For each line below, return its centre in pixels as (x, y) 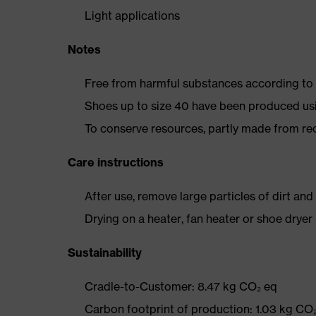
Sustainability (105, 253)
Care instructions (116, 162)
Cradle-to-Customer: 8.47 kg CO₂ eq (181, 286)
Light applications (132, 16)
